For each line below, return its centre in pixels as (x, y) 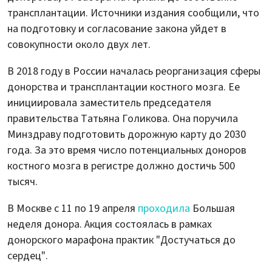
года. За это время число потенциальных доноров (127, 151)
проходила (164, 209)
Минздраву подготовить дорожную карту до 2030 (127, 135)
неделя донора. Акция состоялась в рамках (110, 225)
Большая (212, 209)
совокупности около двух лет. (79, 45)
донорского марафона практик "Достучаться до (121, 240)
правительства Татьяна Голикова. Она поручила (123, 119)
